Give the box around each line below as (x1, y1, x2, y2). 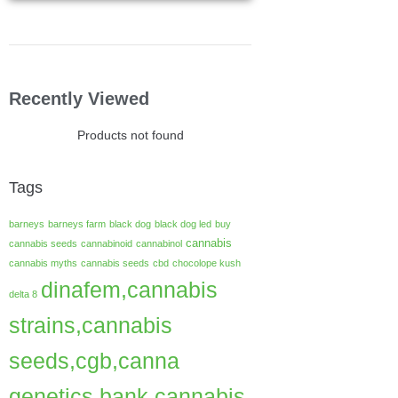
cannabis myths (9, 258, 77, 268)
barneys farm (48, 219, 106, 229)
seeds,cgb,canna (9, 348, 179, 373)
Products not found (76, 128, 184, 142)
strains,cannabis (9, 313, 172, 338)
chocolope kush (172, 258, 241, 268)
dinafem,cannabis (41, 277, 218, 302)
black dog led (155, 219, 211, 229)
